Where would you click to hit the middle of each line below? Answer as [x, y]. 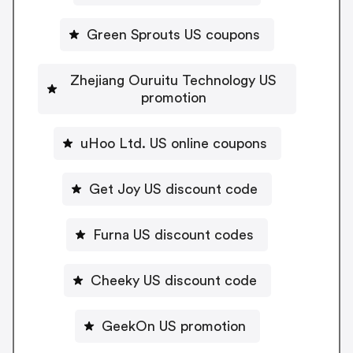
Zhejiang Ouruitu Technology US [173, 80]
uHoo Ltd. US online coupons [173, 143]
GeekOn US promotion [173, 326]
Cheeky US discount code [173, 280]
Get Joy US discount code [173, 189]
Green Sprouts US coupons [173, 34]
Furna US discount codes [173, 234]
